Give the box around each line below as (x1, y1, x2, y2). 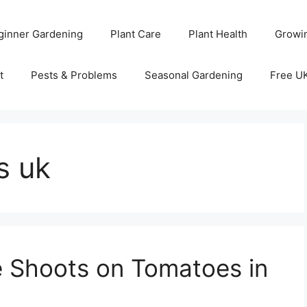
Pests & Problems (30, 69, 117, 82)
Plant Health (188, 27, 247, 40)
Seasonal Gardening (144, 69, 243, 82)
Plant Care (110, 27, 161, 40)
